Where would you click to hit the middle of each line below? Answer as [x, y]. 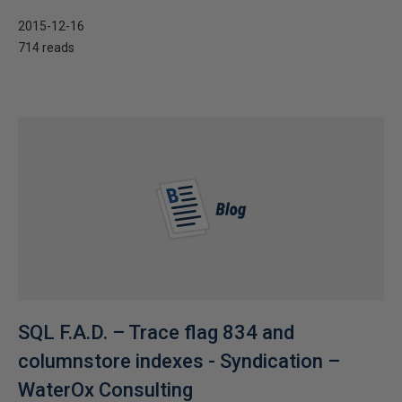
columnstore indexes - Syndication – [179, 361]
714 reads [46, 48]
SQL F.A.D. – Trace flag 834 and [156, 332]
